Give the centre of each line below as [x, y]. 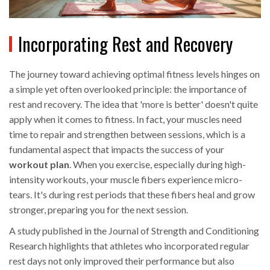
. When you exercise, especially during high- [158, 165]
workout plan [39, 165]
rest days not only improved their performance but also [122, 261]
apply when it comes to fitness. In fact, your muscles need [125, 119]
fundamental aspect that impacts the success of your [117, 149]
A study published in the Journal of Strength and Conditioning [134, 231]
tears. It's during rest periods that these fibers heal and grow [132, 195]
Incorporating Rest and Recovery [125, 44]
